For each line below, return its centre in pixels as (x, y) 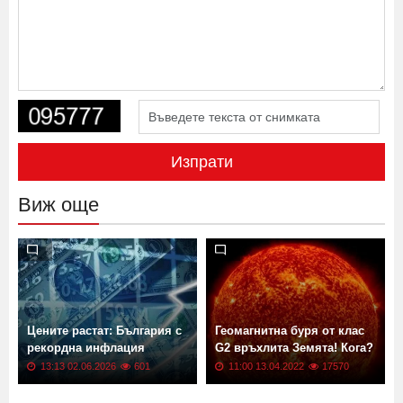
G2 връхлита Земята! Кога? (294, 386)
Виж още (58, 243)
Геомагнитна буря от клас (290, 369)
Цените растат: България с (104, 369)
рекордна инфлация (86, 386)
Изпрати (201, 200)
